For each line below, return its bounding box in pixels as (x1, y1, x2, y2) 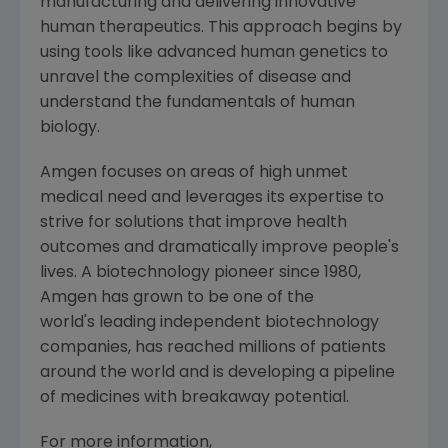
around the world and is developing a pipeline (40, 364, 395, 381)
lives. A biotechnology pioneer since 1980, (40, 264, 361, 281)
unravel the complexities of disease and (40, 69, 351, 86)
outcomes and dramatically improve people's (40, 239, 399, 256)
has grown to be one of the (97, 289, 314, 306)
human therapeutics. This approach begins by (40, 19, 402, 36)
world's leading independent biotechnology (40, 314, 379, 331)
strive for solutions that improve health (40, 214, 347, 231)
